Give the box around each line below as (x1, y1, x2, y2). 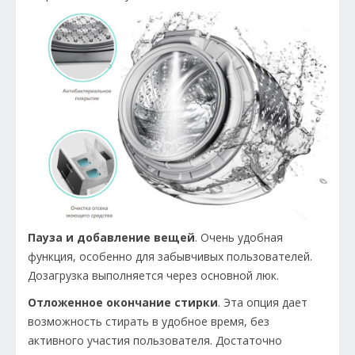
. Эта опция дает (218, 294, 307, 310)
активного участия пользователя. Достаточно (28, 332, 282, 348)
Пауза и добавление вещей (28, 229, 195, 245)
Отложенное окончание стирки (28, 294, 218, 310)
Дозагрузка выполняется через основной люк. (28, 267, 279, 283)
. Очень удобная (195, 229, 283, 245)
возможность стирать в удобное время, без (28, 313, 269, 329)
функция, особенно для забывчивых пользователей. (28, 248, 312, 264)
